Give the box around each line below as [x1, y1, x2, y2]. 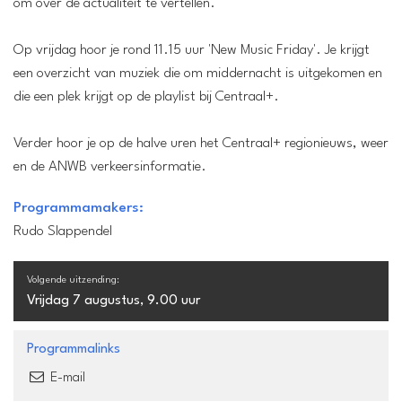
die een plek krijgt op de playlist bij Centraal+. [13, 89, 279, 104]
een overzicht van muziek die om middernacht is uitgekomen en [13, 66, 382, 81]
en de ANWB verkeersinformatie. [13, 159, 206, 174]
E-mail [47, 371, 86, 385]
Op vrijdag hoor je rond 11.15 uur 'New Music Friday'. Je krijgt [13, 42, 370, 57]
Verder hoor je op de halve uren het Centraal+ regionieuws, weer [13, 135, 389, 151]
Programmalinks [27, 342, 120, 356]
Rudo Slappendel [13, 223, 112, 239]
